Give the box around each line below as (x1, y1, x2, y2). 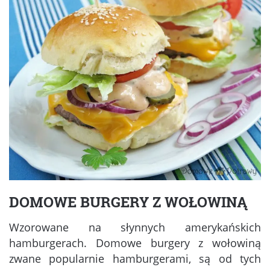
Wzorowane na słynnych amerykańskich (9, 220, 261, 235)
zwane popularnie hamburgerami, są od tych (9, 251, 261, 266)
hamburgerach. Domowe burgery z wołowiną (9, 236, 261, 251)
